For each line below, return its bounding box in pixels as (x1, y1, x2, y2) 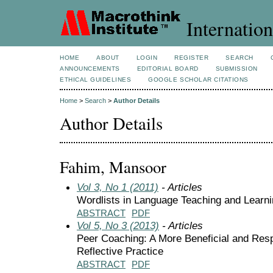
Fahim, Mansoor (60, 155, 166, 178)
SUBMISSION (215, 65, 258, 72)
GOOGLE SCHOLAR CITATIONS (148, 76, 249, 83)
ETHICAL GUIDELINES (60, 76, 132, 83)
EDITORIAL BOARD (136, 65, 199, 72)
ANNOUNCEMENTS (60, 65, 120, 72)
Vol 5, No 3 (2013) (77, 219, 159, 232)
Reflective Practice (77, 244, 163, 257)
